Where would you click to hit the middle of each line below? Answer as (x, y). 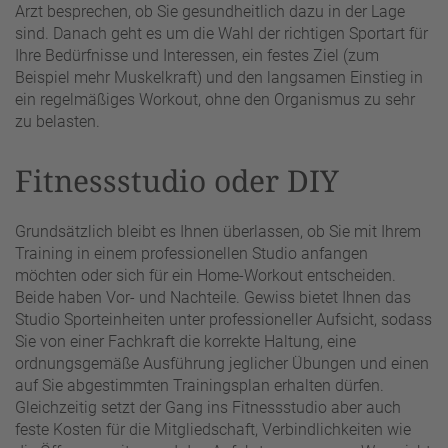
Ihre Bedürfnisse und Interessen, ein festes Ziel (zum (197, 55)
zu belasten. (57, 121)
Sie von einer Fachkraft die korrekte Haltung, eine (185, 342)
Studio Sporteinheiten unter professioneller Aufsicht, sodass (223, 320)
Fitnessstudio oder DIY (177, 180)
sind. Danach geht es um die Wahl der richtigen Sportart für (221, 33)
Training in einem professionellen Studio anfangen (191, 254)
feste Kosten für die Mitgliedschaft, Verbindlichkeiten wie (213, 430)
